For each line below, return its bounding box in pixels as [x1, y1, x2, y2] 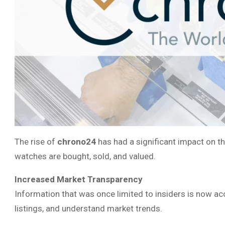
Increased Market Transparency [15, 174, 143, 184]
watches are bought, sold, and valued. [15, 151, 156, 161]
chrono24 [57, 136, 96, 147]
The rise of [15, 136, 57, 147]
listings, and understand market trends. [15, 203, 162, 213]
